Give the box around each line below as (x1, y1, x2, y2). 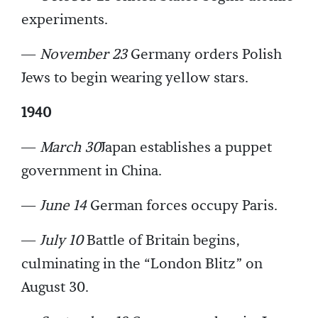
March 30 (40, 138, 101, 158)
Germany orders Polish (127, 45, 282, 65)
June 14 (40, 197, 87, 216)
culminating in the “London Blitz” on (21, 255, 263, 274)
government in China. (21, 162, 162, 181)
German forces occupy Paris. (87, 197, 278, 216)
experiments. (21, 11, 108, 30)
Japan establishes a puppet (101, 138, 272, 158)
